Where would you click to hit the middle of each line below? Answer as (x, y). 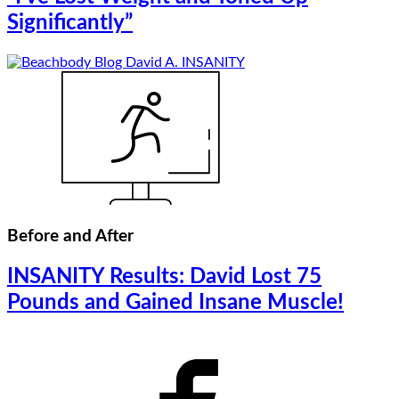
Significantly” (70, 24)
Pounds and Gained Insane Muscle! (175, 302)
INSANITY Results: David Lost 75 (164, 277)
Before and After (70, 236)
